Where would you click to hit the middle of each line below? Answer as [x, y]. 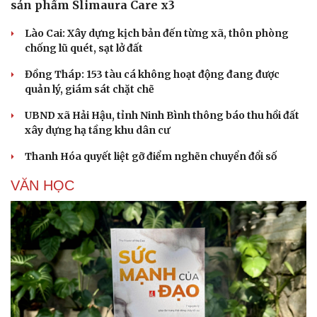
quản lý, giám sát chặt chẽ [90, 90]
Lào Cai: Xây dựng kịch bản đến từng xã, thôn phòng [157, 34]
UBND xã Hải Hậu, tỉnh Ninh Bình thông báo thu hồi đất [162, 116]
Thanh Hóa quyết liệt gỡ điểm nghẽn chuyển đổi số [151, 157]
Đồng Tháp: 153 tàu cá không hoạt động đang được [152, 75]
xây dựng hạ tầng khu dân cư [97, 131]
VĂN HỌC [42, 186]
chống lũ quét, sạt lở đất [84, 48]
